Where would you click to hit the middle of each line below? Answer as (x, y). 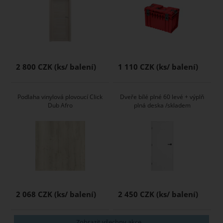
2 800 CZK (34, 67)
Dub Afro (60, 106)
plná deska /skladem (162, 106)
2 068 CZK (34, 195)
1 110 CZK (136, 67)
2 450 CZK (136, 195)
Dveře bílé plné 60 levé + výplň (162, 97)
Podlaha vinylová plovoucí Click (60, 97)
